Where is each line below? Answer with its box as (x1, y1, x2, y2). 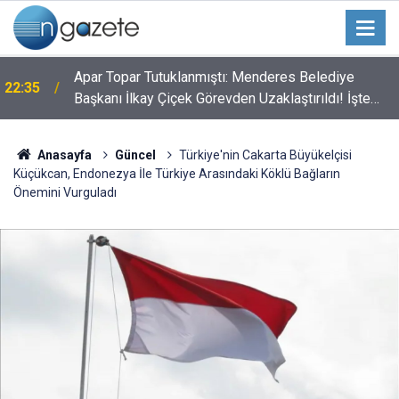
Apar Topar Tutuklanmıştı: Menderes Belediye (74, 69, 354, 85)
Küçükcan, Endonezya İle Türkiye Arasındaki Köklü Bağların (13, 167, 340, 181)
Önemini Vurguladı (13, 185, 117, 199)
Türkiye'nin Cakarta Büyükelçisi (178, 148, 352, 162)
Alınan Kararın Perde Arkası (74, 111, 242, 128)
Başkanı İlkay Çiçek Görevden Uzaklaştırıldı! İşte (74, 90, 370, 107)
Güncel (114, 148, 156, 162)
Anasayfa (34, 148, 92, 162)
